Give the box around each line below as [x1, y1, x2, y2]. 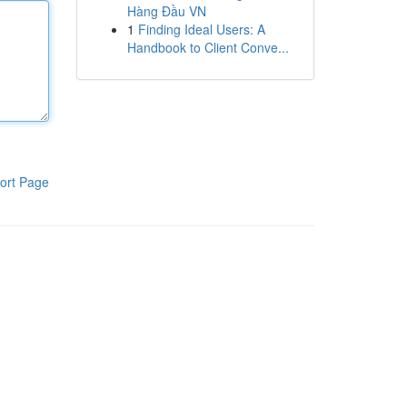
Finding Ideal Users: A [137, 20, 265, 38]
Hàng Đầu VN [126, 2, 206, 20]
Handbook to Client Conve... [126, 38, 289, 56]
